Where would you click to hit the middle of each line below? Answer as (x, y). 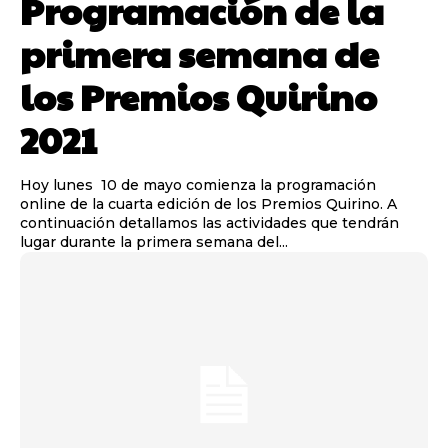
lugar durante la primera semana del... (154, 242)
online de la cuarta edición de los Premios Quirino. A (208, 204)
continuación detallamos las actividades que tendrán (209, 223)
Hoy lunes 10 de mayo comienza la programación (198, 185)
